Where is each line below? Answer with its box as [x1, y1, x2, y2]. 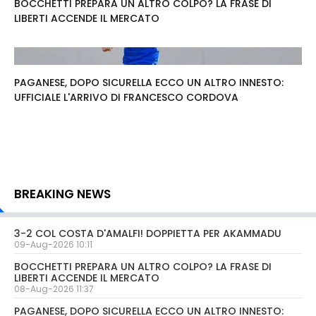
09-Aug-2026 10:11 [14, 238, 92, 251]
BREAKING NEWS [14, 186, 111, 203]
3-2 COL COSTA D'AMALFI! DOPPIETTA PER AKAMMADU [14, 226, 281, 241]
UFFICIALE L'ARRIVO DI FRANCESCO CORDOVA [14, 90, 238, 105]
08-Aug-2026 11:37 [14, 283, 94, 296]
